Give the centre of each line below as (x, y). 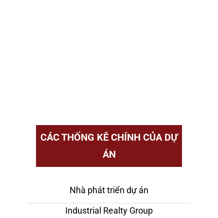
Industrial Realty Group (109, 210)
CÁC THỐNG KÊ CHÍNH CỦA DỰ (109, 137)
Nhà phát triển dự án (109, 190)
